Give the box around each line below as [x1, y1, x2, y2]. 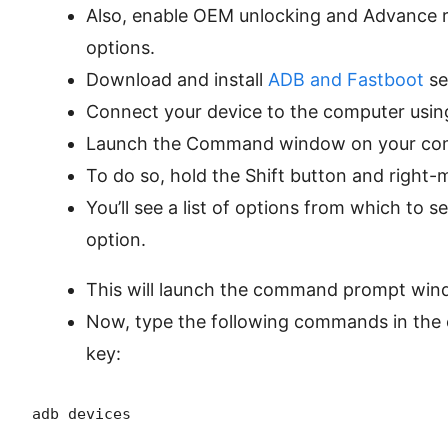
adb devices [32, 405, 131, 424]
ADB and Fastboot [268, 69, 424, 91]
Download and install [86, 69, 268, 91]
